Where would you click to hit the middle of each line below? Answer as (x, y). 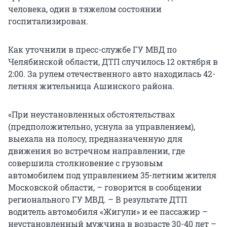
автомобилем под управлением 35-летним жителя (112, 175)
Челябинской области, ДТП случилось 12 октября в (113, 62)
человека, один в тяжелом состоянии (85, 9)
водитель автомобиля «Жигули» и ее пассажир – (108, 212)
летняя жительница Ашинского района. (91, 86)
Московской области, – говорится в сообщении (105, 187)
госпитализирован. (48, 21)
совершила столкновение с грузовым (85, 163)
